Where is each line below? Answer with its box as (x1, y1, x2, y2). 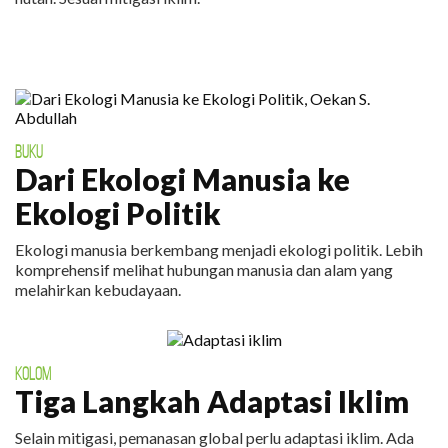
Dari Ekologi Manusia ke (15, 161, 350, 197)
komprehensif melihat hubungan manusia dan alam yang (15, 260, 393, 279)
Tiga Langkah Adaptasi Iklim (15, 383, 409, 419)
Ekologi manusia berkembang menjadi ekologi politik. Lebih (15, 240, 423, 259)
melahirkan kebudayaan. (15, 280, 181, 299)
